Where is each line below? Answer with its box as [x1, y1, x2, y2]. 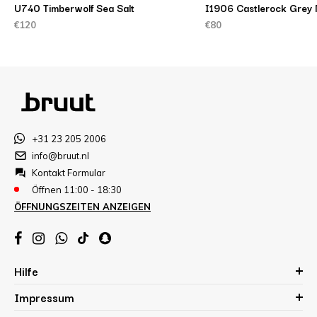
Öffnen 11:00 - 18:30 [32, 183, 122, 195]
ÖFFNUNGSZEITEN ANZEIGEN [14, 200, 151, 212]
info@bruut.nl [32, 149, 89, 161]
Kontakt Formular [32, 166, 105, 178]
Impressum [14, 288, 74, 306]
